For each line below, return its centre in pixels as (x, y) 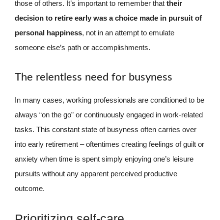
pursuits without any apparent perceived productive (96, 173)
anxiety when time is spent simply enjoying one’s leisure (104, 159)
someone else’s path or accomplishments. (82, 47)
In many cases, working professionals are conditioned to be (110, 100)
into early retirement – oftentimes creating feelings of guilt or (110, 144)
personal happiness (48, 33)
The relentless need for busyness (94, 77)
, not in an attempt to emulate (128, 33)
